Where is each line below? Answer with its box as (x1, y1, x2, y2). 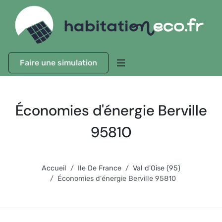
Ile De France (78, 164, 121, 172)
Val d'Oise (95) (133, 164, 180, 172)
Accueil (42, 164, 66, 172)
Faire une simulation (20, 58, 97, 67)
